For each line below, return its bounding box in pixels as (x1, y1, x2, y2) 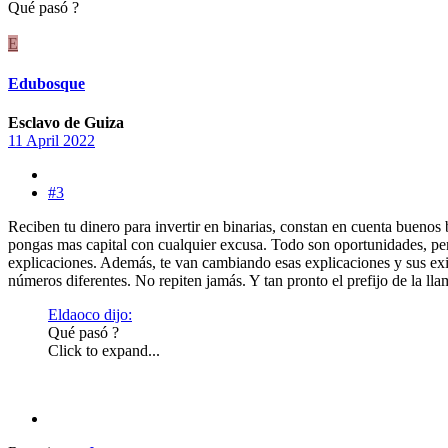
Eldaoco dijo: (48, 305, 132, 323)
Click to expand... (48, 341, 160, 359)
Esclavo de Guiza (8, 113, 124, 131)
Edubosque (8, 74, 85, 92)
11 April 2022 (8, 131, 95, 149)
